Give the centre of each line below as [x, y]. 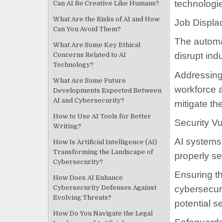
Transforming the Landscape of [103, 152]
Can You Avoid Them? [87, 29]
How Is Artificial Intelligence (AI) [105, 142]
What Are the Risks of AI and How [106, 19]
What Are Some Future [89, 80]
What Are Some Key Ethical [97, 45]
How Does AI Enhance [88, 177]
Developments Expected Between [107, 90]
